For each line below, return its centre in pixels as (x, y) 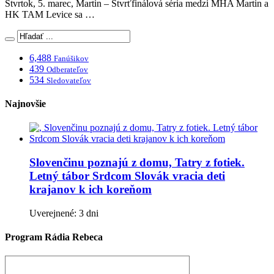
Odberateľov (67, 69)
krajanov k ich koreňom (91, 190)
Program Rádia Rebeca (54, 237)
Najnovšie (25, 104)
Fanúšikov (71, 58)
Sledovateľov (69, 80)
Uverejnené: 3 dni (64, 213)
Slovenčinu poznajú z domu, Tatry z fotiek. (137, 163)
